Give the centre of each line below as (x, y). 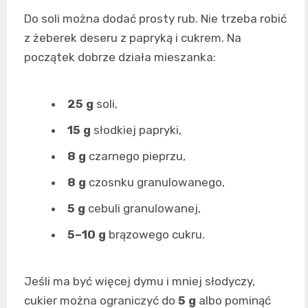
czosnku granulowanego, (155, 182)
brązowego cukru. (155, 234)
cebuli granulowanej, (143, 208)
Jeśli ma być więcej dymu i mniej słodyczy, (140, 281)
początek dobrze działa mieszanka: (120, 57)
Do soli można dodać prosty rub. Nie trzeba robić (155, 18)
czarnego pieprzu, (136, 156)
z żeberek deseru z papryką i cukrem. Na (133, 37)
